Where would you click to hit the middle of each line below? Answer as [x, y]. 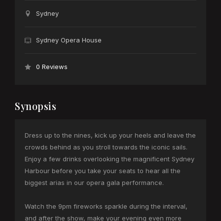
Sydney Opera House [69, 40]
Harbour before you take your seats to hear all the [103, 171]
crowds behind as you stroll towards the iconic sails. [106, 147]
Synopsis [36, 106]
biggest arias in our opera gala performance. [94, 183]
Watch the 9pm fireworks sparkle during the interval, [106, 206]
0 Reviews [52, 67]
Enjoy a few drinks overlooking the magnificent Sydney [110, 159]
